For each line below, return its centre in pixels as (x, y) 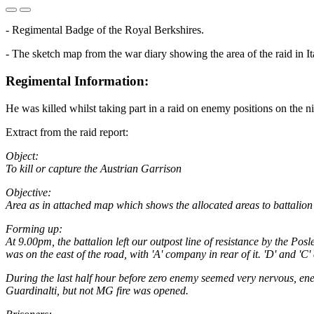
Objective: (28, 192)
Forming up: (34, 228)
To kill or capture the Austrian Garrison (94, 168)
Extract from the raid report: (67, 132)
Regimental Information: (77, 81)
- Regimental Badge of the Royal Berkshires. (105, 30)
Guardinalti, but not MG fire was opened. (97, 290)
